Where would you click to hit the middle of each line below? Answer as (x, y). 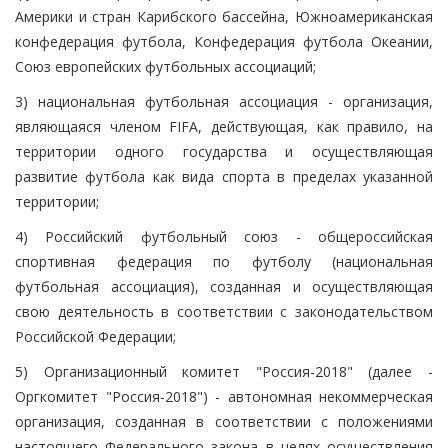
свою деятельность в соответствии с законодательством (224, 311)
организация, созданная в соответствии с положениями (224, 421)
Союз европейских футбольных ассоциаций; (165, 66)
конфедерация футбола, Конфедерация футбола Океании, (224, 41)
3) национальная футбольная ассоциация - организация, (224, 101)
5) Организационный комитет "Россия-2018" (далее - (224, 371)
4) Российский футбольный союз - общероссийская (224, 236)
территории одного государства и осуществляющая (224, 151)
